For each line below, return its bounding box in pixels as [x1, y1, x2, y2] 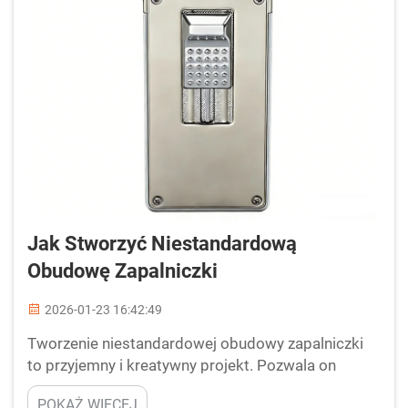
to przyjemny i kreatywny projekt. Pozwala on [27, 356, 336, 374]
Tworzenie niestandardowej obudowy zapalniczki [27, 334, 363, 352]
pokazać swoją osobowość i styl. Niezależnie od [27, 378, 358, 396]
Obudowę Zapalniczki [27, 260, 218, 282]
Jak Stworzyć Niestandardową [27, 232, 297, 255]
